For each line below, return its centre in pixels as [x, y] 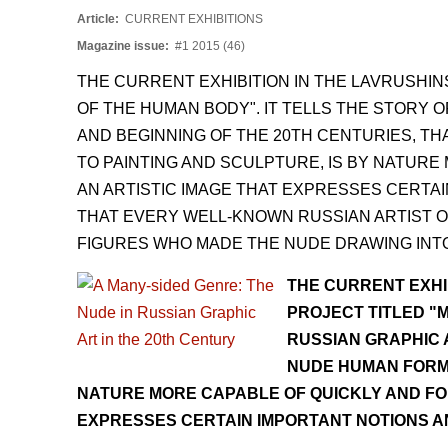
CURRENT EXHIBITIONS [192, 19]
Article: [99, 19]
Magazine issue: [124, 46]
